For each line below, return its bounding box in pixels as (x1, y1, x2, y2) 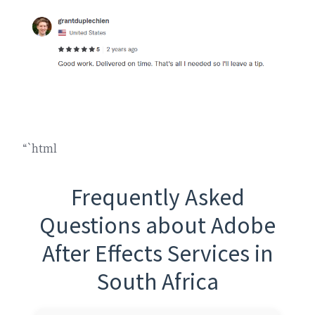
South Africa (96, 264, 219, 296)
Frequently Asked (70, 180, 245, 212)
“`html (22, 140, 57, 156)
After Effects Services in (41, 236, 274, 268)
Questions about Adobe (39, 208, 276, 240)
